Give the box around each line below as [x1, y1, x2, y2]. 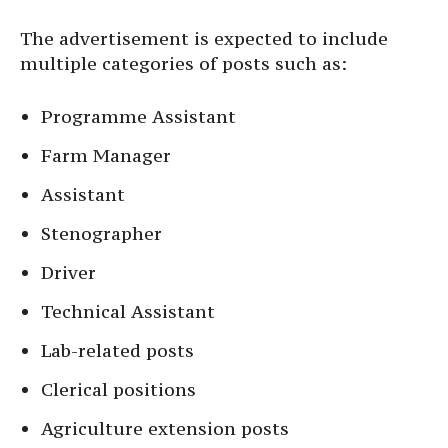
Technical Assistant [41, 300, 215, 324]
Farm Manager [41, 144, 171, 168]
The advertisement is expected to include [20, 27, 388, 51]
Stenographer [41, 222, 162, 246]
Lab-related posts [41, 339, 194, 363]
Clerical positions [41, 378, 196, 402]
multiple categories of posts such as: [20, 52, 347, 76]
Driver [41, 261, 96, 285]
